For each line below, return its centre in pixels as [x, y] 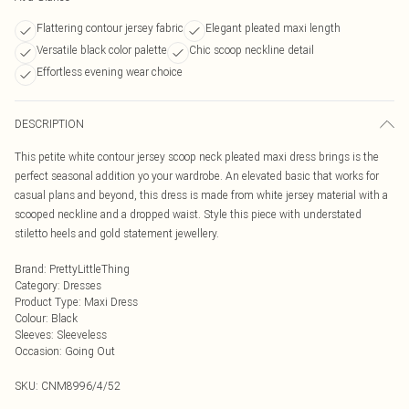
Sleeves [33, 335]
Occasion [37, 351]
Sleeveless [82, 335]
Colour [30, 318]
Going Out [90, 351]
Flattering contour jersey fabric [110, 28]
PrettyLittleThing [89, 269]
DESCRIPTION [49, 124]
